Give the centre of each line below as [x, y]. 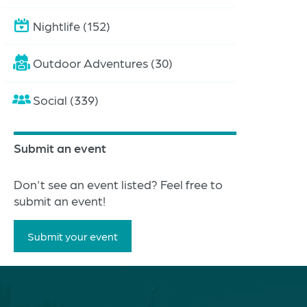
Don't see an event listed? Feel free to [118, 184]
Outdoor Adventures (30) [103, 62]
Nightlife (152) [72, 26]
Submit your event [73, 236]
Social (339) [66, 99]
